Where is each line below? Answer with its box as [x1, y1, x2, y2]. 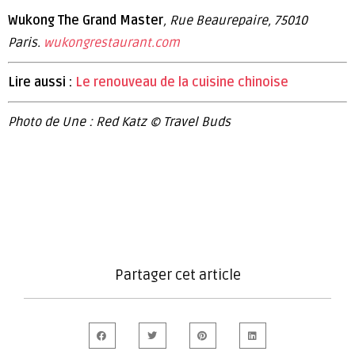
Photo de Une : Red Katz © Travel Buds [8, 113, 231, 130]
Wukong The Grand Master [8, 12, 163, 29]
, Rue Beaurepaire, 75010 [163, 12, 307, 29]
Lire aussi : [8, 74, 75, 90]
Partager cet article [114, 265, 241, 284]
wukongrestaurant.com [44, 34, 180, 51]
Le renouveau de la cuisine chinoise [75, 74, 288, 90]
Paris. [8, 34, 44, 51]
